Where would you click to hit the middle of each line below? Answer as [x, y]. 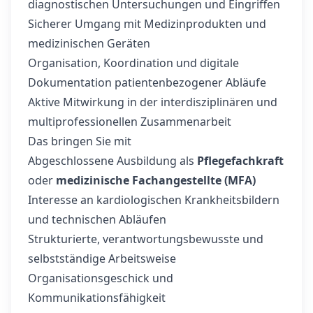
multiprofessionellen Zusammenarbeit [130, 122]
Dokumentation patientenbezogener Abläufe [147, 82]
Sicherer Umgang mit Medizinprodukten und [147, 24]
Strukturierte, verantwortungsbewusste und [146, 239]
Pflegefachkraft [240, 161]
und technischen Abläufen [97, 219]
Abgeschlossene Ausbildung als [112, 161]
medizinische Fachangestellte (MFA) [156, 180]
